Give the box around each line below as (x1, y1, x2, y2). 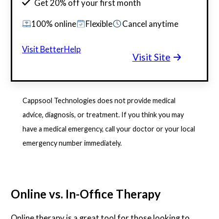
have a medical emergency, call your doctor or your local (22, 124, 196, 133)
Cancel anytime (122, 19, 178, 29)
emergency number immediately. (22, 138, 122, 147)
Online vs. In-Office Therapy (11, 187, 161, 201)
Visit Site (132, 51, 171, 63)
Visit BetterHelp (22, 44, 81, 55)
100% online (31, 19, 77, 29)
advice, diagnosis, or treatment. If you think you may (22, 110, 184, 119)
